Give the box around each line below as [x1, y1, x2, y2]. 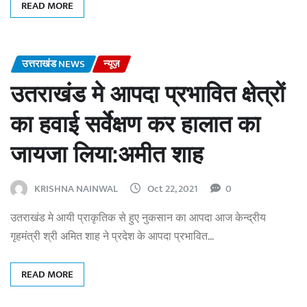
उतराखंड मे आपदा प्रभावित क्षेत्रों [10, 78, 285, 110]
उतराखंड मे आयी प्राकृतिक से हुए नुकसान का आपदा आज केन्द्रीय [10, 208, 266, 228]
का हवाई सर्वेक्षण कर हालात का [10, 108, 260, 140]
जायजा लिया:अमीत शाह [10, 138, 204, 170]
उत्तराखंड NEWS [22, 56, 85, 73]
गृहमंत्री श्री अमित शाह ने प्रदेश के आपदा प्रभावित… [10, 227, 214, 246]
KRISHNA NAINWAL [34, 180, 118, 197]
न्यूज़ [103, 56, 120, 73]
